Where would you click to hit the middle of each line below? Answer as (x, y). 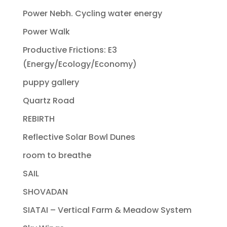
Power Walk (46, 32)
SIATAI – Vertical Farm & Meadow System (107, 210)
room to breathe (57, 156)
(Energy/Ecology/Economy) (80, 64)
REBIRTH (39, 119)
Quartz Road (48, 101)
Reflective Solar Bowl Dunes (79, 137)
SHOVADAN (45, 192)
